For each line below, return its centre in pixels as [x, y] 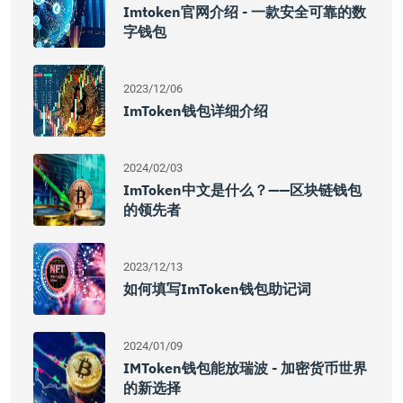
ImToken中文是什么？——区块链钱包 [242, 190]
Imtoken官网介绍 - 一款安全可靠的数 [245, 12]
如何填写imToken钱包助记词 [217, 289]
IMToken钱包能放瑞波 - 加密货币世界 [245, 368]
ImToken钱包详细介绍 [196, 111]
